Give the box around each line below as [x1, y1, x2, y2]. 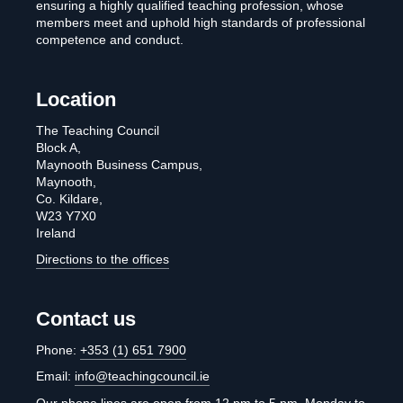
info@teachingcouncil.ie [75, 369, 210, 383]
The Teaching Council [36, 122, 159, 138]
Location [36, 87, 116, 111]
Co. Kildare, [36, 191, 103, 206]
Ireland [36, 225, 76, 240]
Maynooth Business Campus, [36, 157, 202, 172]
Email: [36, 369, 75, 383]
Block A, [36, 139, 81, 155]
